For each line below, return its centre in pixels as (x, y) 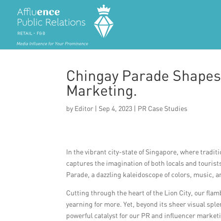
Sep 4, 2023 (116, 108)
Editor (84, 108)
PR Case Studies (163, 108)
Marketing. (102, 90)
